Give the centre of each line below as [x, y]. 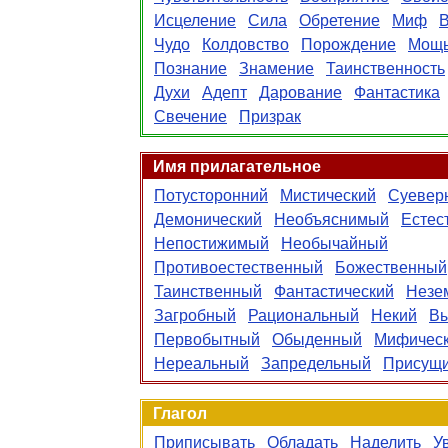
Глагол [180, 413]
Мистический [328, 195]
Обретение [339, 20]
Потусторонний [211, 195]
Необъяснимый [331, 219]
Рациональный [303, 315]
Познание [190, 68]
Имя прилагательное [237, 166]
